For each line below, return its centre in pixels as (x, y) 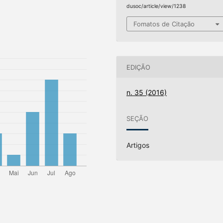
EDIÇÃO (139, 67)
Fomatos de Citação (164, 24)
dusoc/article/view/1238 (156, 6)
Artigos (138, 145)
